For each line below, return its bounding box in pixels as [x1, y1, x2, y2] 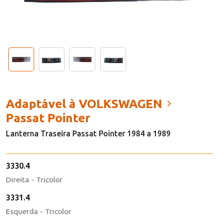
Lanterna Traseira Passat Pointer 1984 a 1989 [5, 136, 174, 146]
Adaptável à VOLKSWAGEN [5, 103, 166, 118]
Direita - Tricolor [5, 183, 64, 192]
